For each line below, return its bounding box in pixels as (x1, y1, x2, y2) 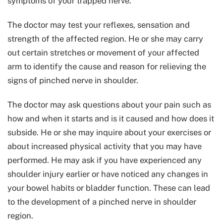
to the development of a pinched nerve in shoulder (7, 197, 196, 207)
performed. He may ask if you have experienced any (7, 155, 202, 166)
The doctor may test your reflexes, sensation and (7, 20, 190, 30)
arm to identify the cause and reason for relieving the (7, 61, 206, 72)
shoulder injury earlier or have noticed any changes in (7, 169, 208, 179)
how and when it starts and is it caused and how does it (7, 113, 214, 124)
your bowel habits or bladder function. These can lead (7, 183, 210, 193)
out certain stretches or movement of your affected (7, 48, 199, 58)
